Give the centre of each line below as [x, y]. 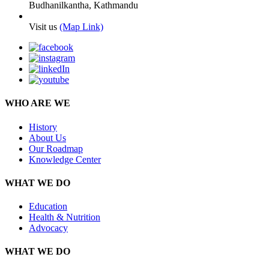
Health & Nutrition [65, 217]
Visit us [44, 27]
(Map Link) [81, 27]
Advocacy [48, 228]
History [43, 127]
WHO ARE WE [38, 103]
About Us [47, 138]
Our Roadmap [56, 148]
